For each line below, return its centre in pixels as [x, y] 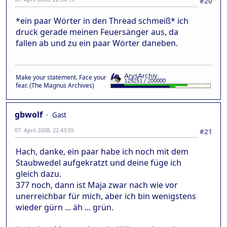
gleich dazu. [39, 174]
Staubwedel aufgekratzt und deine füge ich [99, 162]
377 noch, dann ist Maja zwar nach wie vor [97, 185]
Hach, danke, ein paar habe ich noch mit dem [102, 151]
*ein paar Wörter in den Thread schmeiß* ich [102, 21]
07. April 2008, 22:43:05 [44, 130]
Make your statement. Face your [61, 77]
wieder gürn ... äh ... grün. [65, 207]
